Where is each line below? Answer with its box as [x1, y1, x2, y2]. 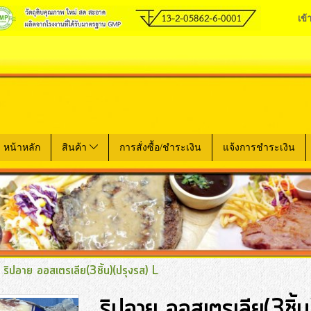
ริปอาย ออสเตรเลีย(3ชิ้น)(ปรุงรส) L [3, 262, 158, 279]
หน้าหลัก [3, 142, 40, 153]
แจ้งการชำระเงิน [223, 142, 296, 153]
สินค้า [62, 142, 90, 153]
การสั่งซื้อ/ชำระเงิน [119, 142, 202, 153]
